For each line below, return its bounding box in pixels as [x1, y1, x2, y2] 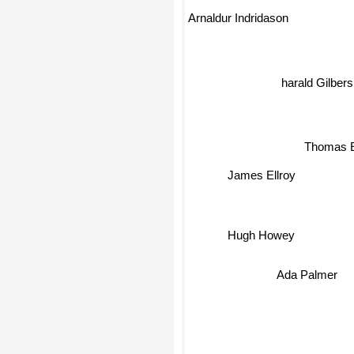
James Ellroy [224, 163, 293, 177]
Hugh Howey [225, 225, 293, 239]
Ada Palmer [275, 267, 337, 281]
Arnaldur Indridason [188, 9, 288, 23]
